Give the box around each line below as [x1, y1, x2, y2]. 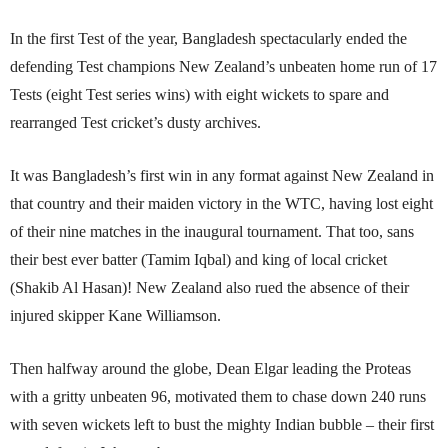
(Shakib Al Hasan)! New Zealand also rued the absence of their [10, 278, 409, 296]
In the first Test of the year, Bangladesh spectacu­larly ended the [10, 29, 407, 47]
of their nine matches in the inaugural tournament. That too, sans [10, 222, 414, 240]
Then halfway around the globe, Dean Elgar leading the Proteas [10, 359, 411, 377]
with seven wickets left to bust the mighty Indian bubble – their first [10, 415, 434, 433]
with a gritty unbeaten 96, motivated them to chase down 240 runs [10, 387, 426, 405]
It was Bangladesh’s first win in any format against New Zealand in [10, 166, 434, 184]
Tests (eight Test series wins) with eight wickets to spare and [10, 85, 389, 103]
